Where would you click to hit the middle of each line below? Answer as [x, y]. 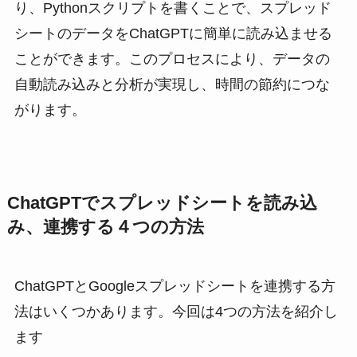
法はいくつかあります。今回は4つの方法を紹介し [176, 312]
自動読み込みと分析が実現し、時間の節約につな [172, 85]
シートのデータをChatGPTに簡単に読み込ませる [173, 34]
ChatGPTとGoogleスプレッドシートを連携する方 [175, 286]
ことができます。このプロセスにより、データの [172, 59]
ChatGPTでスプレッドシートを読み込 [162, 204]
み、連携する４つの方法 [105, 228]
